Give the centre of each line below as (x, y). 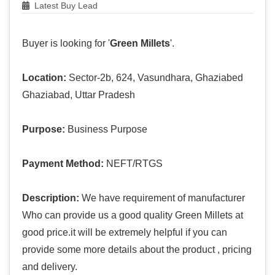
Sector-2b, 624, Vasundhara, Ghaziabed (155, 78)
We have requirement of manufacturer (162, 198)
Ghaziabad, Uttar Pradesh (79, 95)
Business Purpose (106, 130)
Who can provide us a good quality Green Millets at (133, 215)
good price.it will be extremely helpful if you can (125, 233)
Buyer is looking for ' (66, 44)
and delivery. (50, 267)
